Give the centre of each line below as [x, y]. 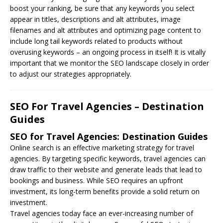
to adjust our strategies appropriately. [71, 74]
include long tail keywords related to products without [96, 41]
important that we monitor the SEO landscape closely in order [110, 63]
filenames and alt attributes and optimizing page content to [106, 30]
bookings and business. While [58, 180]
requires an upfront [151, 180]
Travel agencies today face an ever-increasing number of [102, 213]
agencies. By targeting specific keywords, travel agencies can [108, 158]
